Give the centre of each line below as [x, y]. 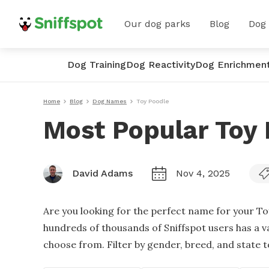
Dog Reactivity [161, 65]
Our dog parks [157, 24]
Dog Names [110, 101]
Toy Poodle [153, 101]
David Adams [102, 173]
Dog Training [97, 65]
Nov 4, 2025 [203, 173]
